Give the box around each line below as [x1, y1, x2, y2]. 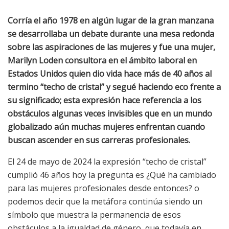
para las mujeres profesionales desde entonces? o [8, 182, 199, 194]
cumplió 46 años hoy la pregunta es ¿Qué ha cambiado [8, 169, 216, 181]
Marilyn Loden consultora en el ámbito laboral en [8, 55, 197, 66]
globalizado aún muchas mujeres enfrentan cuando [8, 121, 205, 133]
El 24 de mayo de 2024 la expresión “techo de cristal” [8, 156, 207, 168]
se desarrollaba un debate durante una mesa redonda [8, 28, 214, 40]
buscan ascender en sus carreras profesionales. [8, 134, 190, 146]
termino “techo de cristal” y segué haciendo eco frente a [8, 81, 221, 93]
